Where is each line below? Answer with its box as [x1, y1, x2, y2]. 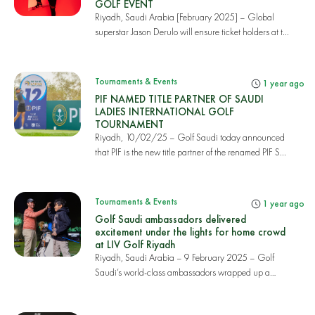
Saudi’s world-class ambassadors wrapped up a [94, 266, 270, 278]
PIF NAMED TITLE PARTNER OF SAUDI [94, 92, 264, 105]
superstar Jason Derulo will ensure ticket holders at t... [94, 25, 289, 38]
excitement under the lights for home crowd [94, 225, 285, 238]
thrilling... [94, 281, 129, 293]
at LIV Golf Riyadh [94, 238, 175, 251]
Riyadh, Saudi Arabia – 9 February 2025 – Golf [94, 251, 274, 264]
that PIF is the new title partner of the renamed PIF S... [94, 146, 286, 158]
